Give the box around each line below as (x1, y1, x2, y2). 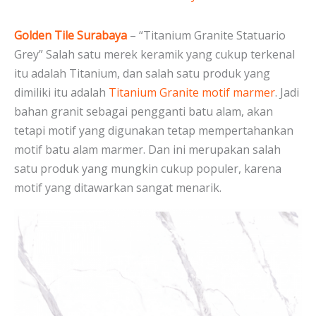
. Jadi (275, 85, 299, 101)
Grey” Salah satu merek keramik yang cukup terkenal (14, 47, 295, 63)
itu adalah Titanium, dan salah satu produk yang (14, 66, 270, 82)
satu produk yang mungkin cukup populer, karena (14, 161, 281, 177)
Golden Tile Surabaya (14, 28, 127, 44)
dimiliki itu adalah (14, 85, 109, 101)
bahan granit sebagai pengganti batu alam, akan (14, 104, 273, 120)
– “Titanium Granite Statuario (127, 28, 286, 44)
